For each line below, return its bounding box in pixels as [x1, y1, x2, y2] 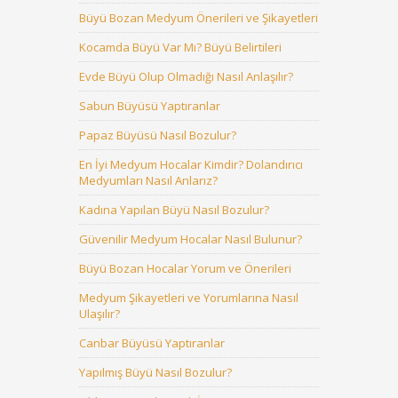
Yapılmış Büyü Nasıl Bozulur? [79, 364, 232, 380]
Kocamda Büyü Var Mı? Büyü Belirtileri [79, 39, 282, 55]
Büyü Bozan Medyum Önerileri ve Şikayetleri [79, 10, 318, 26]
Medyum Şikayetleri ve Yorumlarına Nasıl [79, 290, 298, 306]
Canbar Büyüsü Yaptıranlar [79, 335, 225, 351]
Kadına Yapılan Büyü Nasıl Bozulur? [79, 202, 269, 218]
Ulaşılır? [79, 306, 120, 322]
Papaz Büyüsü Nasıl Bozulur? [79, 127, 236, 143]
